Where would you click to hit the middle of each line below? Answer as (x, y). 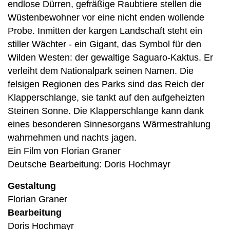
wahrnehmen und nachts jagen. (72, 138)
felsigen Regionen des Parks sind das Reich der (106, 84)
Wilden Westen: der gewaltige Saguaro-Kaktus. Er (110, 57)
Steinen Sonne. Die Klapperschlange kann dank (106, 111)
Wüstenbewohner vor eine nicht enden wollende (106, 17)
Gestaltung (32, 186)
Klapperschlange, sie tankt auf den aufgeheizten (106, 98)
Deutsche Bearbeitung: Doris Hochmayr (89, 164)
